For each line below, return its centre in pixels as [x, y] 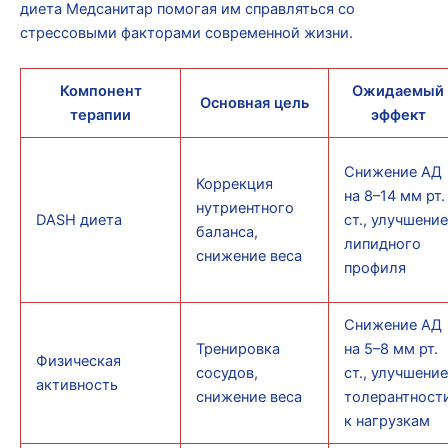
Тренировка [237, 349]
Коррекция [234, 184]
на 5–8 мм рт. [390, 349]
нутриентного [244, 208]
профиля [374, 268]
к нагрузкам [386, 421]
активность [76, 385]
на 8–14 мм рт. [394, 196]
